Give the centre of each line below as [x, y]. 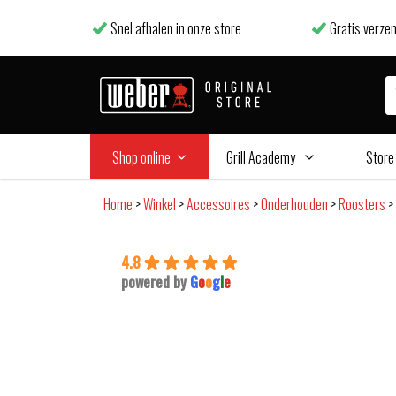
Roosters [362, 205]
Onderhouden [294, 205]
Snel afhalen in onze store [176, 28]
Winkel [160, 205]
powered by [156, 282]
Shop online [141, 157]
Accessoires [218, 205]
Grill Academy [260, 157]
